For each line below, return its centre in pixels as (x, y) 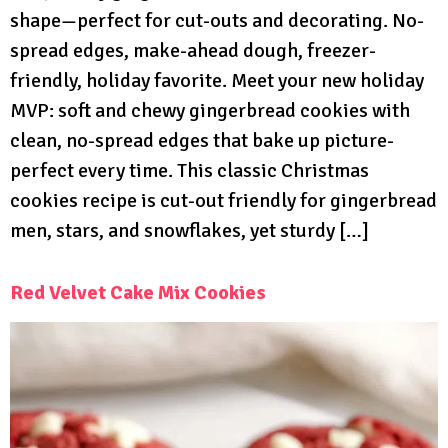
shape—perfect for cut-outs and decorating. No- (217, 20)
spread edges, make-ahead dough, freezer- (193, 50)
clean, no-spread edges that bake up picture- (202, 140)
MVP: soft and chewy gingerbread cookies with (210, 110)
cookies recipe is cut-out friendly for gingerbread (223, 200)
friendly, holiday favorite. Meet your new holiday (217, 80)
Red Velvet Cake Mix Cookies (138, 292)
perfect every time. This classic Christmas (189, 170)
